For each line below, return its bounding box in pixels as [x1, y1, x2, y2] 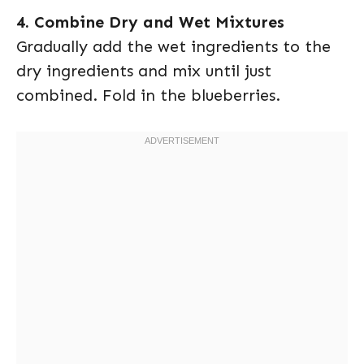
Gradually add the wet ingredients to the [16, 36, 331, 56]
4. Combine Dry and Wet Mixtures [16, 11, 284, 32]
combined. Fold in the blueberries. [16, 84, 280, 105]
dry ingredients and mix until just [16, 60, 271, 80]
